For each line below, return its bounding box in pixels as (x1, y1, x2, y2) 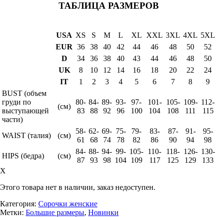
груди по (2, 97, 31, 106)
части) (2, 115, 23, 124)
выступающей (2, 106, 49, 115)
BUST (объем (2, 89, 46, 97)
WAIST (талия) (2, 131, 51, 139)
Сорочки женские (38, 199, 97, 208)
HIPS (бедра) (2, 151, 44, 160)
